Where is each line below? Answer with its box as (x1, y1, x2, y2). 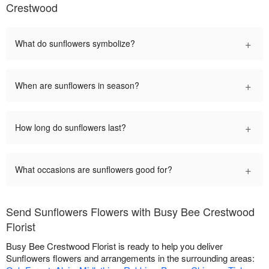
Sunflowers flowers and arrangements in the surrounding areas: (6, 252, 255, 265)
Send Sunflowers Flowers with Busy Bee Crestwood (6, 204, 255, 220)
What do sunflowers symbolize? (15, 37, 135, 50)
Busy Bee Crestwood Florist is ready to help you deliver (6, 240, 223, 253)
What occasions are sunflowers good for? (15, 163, 172, 176)
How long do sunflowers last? (15, 121, 126, 134)
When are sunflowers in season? (15, 79, 139, 92)
